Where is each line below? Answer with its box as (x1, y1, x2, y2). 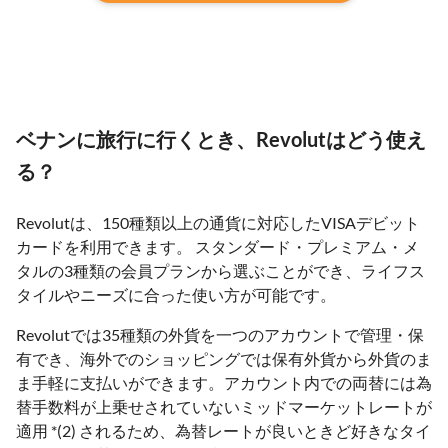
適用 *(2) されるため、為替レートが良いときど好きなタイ (16, 421, 431, 440)
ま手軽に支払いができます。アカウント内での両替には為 (16, 373, 432, 392)
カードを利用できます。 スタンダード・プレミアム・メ (16, 237, 419, 256)
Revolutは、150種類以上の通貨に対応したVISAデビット (16, 213, 420, 232)
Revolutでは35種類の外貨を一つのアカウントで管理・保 (16, 325, 424, 344)
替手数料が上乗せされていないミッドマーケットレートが (16, 397, 432, 416)
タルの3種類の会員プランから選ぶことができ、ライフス (16, 261, 425, 280)
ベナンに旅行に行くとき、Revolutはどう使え (16, 127, 426, 151)
